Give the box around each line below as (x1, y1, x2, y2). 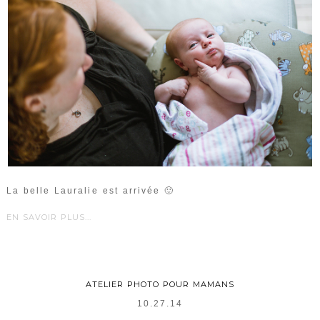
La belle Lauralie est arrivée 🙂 (6, 185, 174, 196)
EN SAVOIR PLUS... (6, 211, 91, 222)
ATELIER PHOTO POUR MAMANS (86, 279, 234, 289)
